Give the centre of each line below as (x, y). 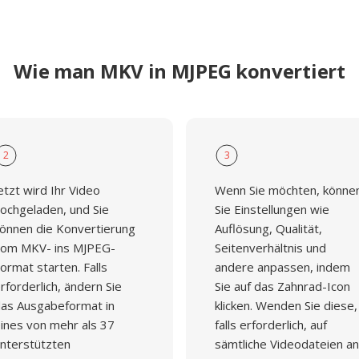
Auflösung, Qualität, (268, 228)
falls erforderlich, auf (271, 325)
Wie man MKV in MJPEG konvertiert (179, 71)
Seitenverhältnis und (270, 248)
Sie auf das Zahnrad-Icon (282, 286)
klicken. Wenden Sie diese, (286, 305)
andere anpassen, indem (282, 267)
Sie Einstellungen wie (272, 209)
